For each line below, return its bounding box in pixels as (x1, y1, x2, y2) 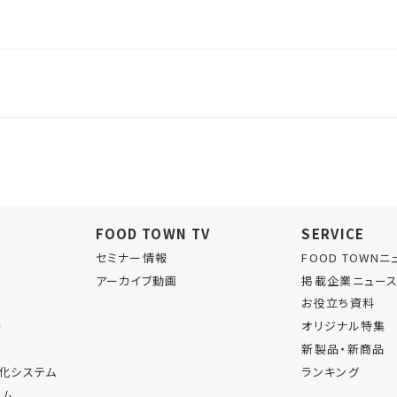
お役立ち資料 (301, 294, 376, 312)
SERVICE (301, 224, 365, 243)
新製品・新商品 (301, 339, 385, 357)
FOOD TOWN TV (95, 224, 211, 243)
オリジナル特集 (301, 317, 386, 335)
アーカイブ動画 (95, 271, 178, 289)
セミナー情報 (95, 248, 168, 266)
